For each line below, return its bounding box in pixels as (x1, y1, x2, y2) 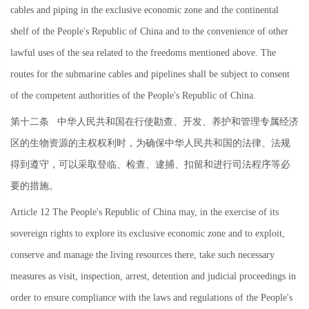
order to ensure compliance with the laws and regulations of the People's (10, 292, 292, 303)
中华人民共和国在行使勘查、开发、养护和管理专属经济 (49, 117, 299, 128)
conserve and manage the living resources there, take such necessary (10, 249, 275, 260)
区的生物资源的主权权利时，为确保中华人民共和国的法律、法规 (10, 138, 290, 149)
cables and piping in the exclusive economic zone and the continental (10, 5, 279, 16)
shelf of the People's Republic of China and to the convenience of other (10, 26, 288, 37)
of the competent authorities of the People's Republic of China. (10, 90, 256, 101)
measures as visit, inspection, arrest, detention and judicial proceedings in (10, 270, 296, 281)
